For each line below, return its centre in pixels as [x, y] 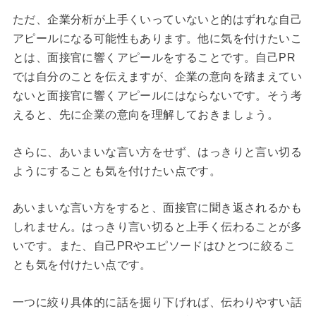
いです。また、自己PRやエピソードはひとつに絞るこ [154, 246]
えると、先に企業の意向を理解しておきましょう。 [146, 115]
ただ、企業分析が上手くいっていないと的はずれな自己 [157, 20]
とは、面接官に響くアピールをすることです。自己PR [154, 58]
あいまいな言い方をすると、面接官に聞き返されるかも [157, 208]
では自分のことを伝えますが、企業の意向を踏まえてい [157, 77]
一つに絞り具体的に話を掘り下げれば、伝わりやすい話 [157, 302]
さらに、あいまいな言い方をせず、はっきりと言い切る [157, 152]
